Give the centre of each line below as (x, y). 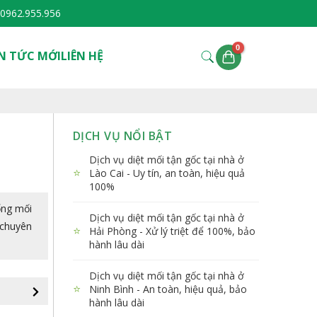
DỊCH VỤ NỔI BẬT (122, 136)
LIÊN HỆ (82, 56)
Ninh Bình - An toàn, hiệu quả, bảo (168, 289)
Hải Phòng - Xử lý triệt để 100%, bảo (172, 231)
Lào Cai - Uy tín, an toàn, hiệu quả (167, 173)
